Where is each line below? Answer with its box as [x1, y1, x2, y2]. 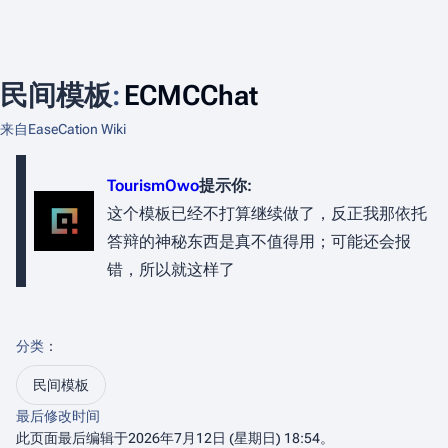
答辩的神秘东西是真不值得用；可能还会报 [106, 232, 411, 251]
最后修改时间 [16, 408, 100, 424]
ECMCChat [124, 79, 258, 112]
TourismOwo [106, 176, 199, 195]
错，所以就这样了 [106, 260, 235, 279]
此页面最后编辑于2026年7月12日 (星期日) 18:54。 [16, 430, 334, 446]
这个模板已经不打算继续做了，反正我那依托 [106, 204, 427, 223]
